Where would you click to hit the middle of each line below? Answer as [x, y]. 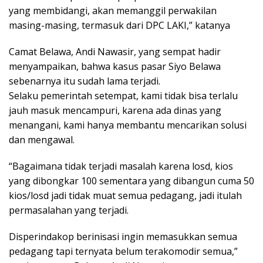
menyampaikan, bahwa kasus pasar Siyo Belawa [115, 66]
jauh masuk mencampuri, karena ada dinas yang [115, 110]
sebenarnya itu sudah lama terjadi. [85, 81]
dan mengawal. [42, 140]
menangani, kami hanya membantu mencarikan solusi [128, 125]
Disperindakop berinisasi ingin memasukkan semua [123, 237]
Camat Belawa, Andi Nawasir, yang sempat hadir [115, 52]
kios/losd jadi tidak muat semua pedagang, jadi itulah [125, 195]
